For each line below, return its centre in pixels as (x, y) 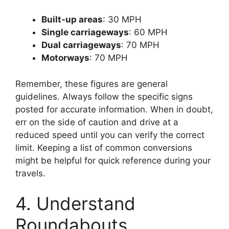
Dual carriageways (81, 45)
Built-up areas (72, 20)
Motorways (65, 58)
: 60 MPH (148, 32)
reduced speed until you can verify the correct (110, 135)
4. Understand (75, 204)
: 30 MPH (122, 20)
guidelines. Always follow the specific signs (104, 96)
